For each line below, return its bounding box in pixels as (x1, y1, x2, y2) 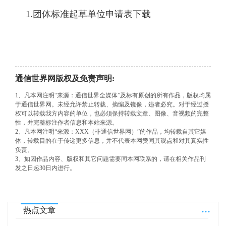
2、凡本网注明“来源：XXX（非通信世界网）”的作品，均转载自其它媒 (15, 128, 206, 135)
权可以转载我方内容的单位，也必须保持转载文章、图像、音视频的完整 (15, 109, 209, 117)
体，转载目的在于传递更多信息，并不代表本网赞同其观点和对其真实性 (15, 137, 209, 144)
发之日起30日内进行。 (15, 164, 76, 172)
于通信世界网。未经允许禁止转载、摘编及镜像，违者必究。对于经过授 (15, 100, 209, 108)
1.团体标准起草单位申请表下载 (26, 9, 151, 19)
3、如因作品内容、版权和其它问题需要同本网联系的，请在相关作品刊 (15, 155, 206, 162)
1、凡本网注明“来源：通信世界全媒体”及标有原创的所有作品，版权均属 (15, 91, 211, 99)
